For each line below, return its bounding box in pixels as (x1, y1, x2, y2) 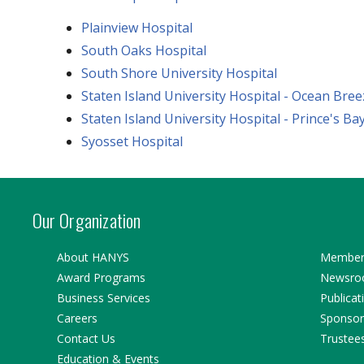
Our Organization (32, 206, 141, 234)
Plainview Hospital (80, 18, 193, 37)
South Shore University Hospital (80, 63, 277, 82)
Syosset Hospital (80, 132, 183, 150)
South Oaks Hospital (80, 41, 206, 59)
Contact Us (56, 331, 115, 346)
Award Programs (56, 270, 145, 285)
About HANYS (56, 249, 129, 265)
